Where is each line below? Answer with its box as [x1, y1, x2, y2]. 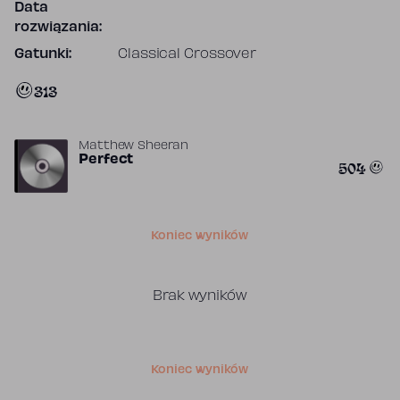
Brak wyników [153, 290, 247, 303]
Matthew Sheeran [79, 141, 188, 152]
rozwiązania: [14, 21, 102, 34]
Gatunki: [14, 48, 72, 61]
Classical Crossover [118, 48, 257, 61]
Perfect [79, 154, 134, 166]
